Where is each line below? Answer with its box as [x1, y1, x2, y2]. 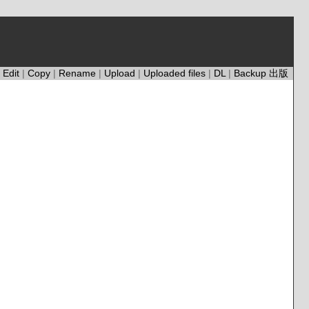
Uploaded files [143, 68, 208, 79]
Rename [58, 68, 99, 79]
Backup [233, 68, 269, 79]
